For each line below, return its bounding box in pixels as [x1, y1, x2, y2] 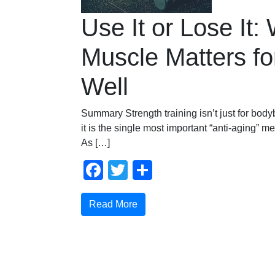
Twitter [128, 158, 186, 181]
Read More [89, 198, 137, 209]
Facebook [103, 158, 190, 181]
